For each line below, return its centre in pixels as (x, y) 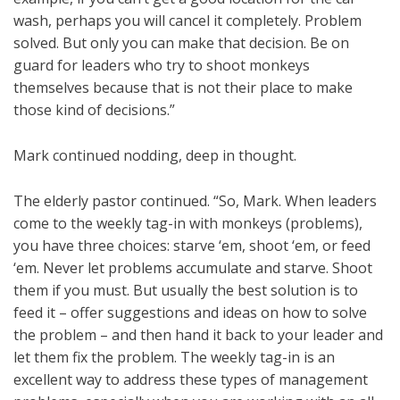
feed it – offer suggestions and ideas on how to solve (190, 313)
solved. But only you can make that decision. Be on (181, 43)
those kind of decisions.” (94, 110)
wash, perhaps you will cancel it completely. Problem (187, 21)
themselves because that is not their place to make (183, 88)
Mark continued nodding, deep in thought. (155, 156)
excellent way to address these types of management (191, 380)
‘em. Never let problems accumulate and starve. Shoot (193, 268)
